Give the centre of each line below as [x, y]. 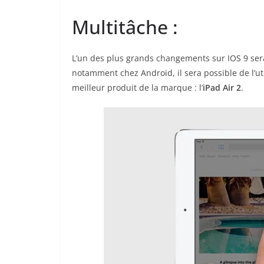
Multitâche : [125, 27]
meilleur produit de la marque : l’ [137, 88]
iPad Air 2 [222, 88]
